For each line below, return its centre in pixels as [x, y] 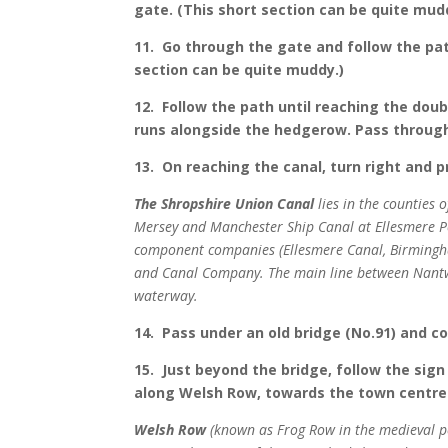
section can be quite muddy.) [239, 70]
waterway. [166, 296]
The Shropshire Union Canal [224, 204]
